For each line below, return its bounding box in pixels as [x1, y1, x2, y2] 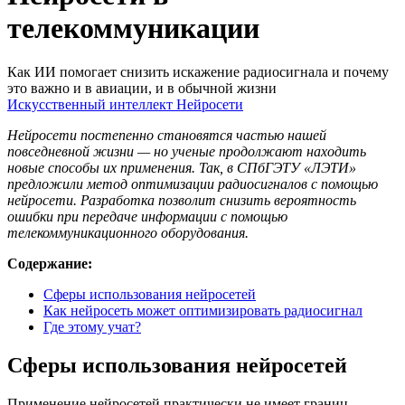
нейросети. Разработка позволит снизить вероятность [7, 193, 356, 209]
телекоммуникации [7, 12, 259, 45]
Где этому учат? [43, 319, 141, 335]
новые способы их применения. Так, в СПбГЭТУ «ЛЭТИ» [7, 160, 356, 176]
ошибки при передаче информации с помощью [7, 209, 287, 225]
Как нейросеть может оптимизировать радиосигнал [43, 303, 363, 319]
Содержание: [7, 256, 92, 272]
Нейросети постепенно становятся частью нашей [7, 127, 326, 144]
